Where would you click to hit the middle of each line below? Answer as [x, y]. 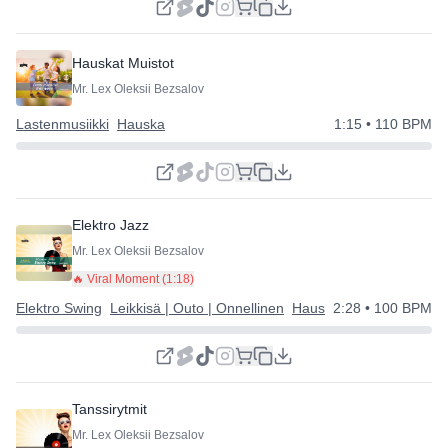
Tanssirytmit [109, 409]
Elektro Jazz [110, 225]
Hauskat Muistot [123, 62]
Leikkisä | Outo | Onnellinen [197, 308]
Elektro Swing [59, 308]
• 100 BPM [396, 308]
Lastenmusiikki [62, 124]
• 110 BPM [397, 124]
